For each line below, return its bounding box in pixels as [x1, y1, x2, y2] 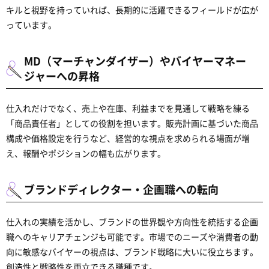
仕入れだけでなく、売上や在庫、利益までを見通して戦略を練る [6, 102, 250, 114]
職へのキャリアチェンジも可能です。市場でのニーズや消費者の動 [6, 231, 258, 243]
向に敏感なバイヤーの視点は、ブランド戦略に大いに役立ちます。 [6, 246, 258, 258]
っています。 [6, 19, 56, 31]
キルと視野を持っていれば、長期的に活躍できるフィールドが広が [6, 4, 258, 16]
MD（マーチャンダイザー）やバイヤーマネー [24, 53, 246, 68]
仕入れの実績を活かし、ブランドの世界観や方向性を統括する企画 [6, 216, 258, 228]
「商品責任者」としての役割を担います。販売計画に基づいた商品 [6, 117, 258, 129]
